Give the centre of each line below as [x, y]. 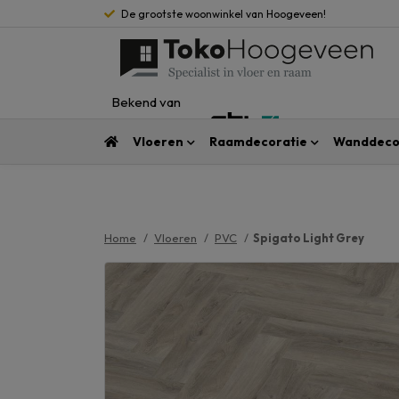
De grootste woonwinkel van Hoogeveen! [223, 13]
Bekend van [146, 102]
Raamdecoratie [258, 142]
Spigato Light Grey [309, 238]
